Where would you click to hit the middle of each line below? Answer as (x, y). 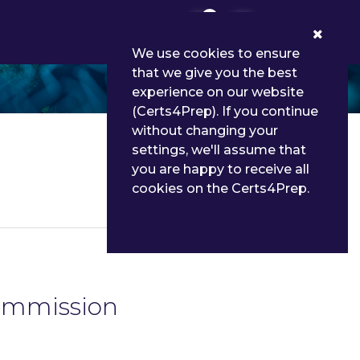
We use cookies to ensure (216, 53)
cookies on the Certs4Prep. (221, 188)
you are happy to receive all (221, 169)
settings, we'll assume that (219, 150)
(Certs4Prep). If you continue (225, 111)
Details (202, 196)
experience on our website (218, 92)
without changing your (205, 131)
